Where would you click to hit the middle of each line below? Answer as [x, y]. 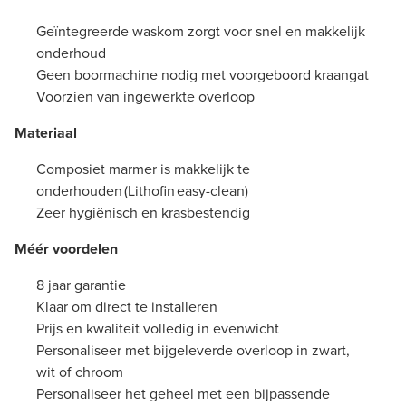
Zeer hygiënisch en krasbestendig [145, 212]
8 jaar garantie [83, 285]
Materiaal [48, 132]
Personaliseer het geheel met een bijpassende [183, 393]
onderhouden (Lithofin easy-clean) [146, 190]
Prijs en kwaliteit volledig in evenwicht [161, 328]
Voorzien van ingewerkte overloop [145, 96]
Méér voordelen [66, 248]
